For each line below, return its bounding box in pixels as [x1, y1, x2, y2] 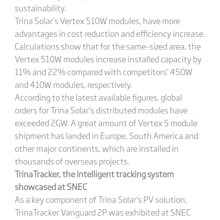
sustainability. [14, 1, 66, 14]
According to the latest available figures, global [14, 90, 182, 103]
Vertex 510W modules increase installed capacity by [14, 52, 202, 65]
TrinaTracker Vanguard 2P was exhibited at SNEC [14, 205, 191, 218]
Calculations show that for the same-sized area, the [14, 39, 201, 52]
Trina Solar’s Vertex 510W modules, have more [14, 14, 180, 27]
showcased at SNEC [14, 180, 88, 192]
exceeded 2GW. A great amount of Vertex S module [14, 116, 197, 129]
